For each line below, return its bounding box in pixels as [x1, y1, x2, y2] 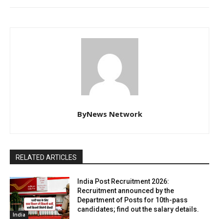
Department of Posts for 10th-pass [77, 196, 188, 204]
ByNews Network [77, 109, 142, 119]
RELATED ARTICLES [16, 153, 77, 162]
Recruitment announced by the [77, 187, 175, 195]
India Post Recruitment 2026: [77, 177, 170, 186]
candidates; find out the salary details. [77, 205, 199, 214]
